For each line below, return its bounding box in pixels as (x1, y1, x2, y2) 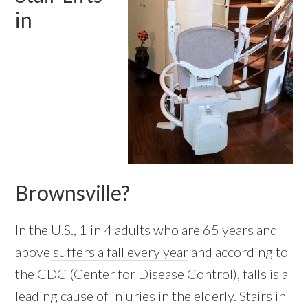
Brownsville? (15, 180, 131, 206)
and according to (188, 243, 289, 261)
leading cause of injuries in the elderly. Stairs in (15, 287, 287, 305)
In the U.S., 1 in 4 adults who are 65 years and (15, 221, 278, 239)
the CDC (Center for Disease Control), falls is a (15, 265, 289, 283)
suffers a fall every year (50, 243, 189, 261)
